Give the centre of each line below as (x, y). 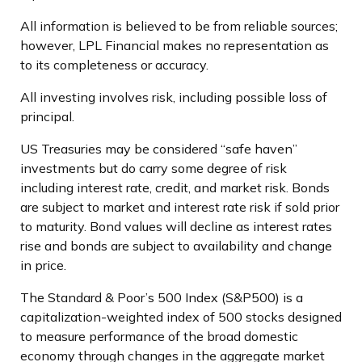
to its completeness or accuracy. (114, 64)
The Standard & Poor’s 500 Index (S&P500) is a (162, 297)
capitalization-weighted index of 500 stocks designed (181, 316)
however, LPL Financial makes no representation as (175, 45)
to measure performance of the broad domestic (159, 336)
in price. (43, 265)
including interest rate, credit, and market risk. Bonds (175, 187)
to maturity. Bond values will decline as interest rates (176, 226)
